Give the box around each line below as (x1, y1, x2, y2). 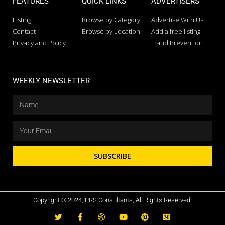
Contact (13, 27, 36, 36)
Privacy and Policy (13, 38, 66, 48)
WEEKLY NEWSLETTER (13, 76, 90, 86)
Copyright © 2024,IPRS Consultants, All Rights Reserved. (33, 196, 192, 204)
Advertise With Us (151, 15, 203, 25)
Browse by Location (81, 27, 140, 36)
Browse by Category (81, 15, 140, 25)
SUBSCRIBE (94, 151, 131, 161)
